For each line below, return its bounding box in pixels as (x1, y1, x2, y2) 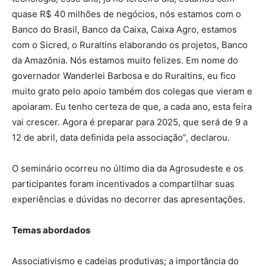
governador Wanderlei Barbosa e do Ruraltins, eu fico (12, 70, 236, 81)
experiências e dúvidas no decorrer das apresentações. (12, 194, 245, 205)
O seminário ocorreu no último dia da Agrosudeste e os (12, 163, 243, 174)
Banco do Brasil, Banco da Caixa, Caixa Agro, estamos (12, 24, 237, 35)
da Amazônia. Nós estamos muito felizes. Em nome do (12, 55, 238, 66)
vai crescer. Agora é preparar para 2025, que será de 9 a (12, 116, 248, 128)
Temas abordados (12, 224, 90, 236)
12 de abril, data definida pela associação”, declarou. (12, 132, 230, 143)
